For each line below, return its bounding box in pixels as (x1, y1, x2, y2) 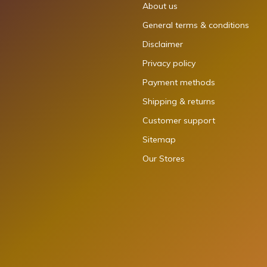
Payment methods (142, 76, 215, 88)
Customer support (142, 114, 215, 126)
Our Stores (142, 153, 185, 164)
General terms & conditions (142, 19, 249, 30)
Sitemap (142, 133, 176, 145)
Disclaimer (142, 38, 183, 49)
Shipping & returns (142, 95, 215, 107)
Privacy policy (142, 57, 195, 69)
